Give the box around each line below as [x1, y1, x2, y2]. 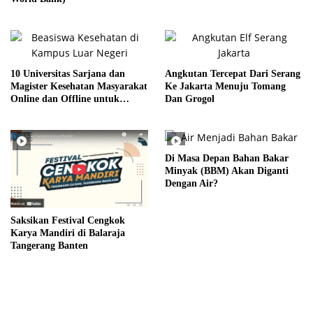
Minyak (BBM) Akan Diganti [165, 165, 289, 176]
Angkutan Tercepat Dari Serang [165, 68, 300, 79]
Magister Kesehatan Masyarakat [10, 80, 147, 92]
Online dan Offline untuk [10, 93, 119, 104]
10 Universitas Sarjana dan [10, 68, 125, 79]
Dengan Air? [165, 177, 218, 189]
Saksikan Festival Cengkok [10, 214, 125, 226]
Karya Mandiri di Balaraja [10, 227, 125, 238]
